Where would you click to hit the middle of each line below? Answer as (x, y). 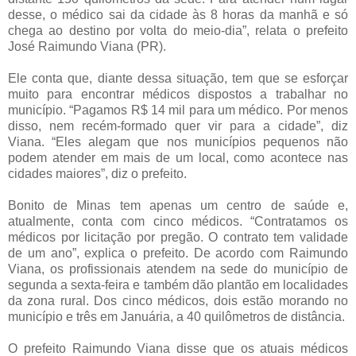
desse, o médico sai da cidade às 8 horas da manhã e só (178, 15)
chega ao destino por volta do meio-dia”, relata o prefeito (178, 31)
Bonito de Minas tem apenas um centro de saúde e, (178, 206)
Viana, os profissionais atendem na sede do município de (178, 269)
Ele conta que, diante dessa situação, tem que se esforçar (178, 79)
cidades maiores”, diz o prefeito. (97, 174)
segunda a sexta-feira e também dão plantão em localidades (178, 285)
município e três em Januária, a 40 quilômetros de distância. (176, 317)
